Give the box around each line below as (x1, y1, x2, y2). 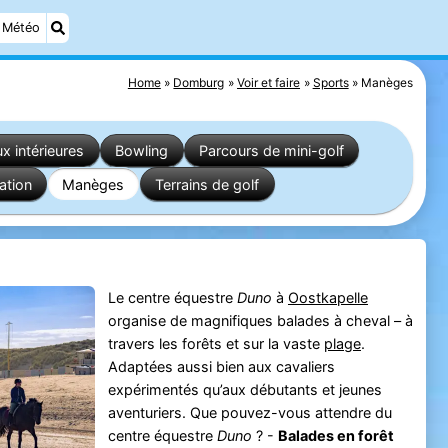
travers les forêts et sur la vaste (107, 335, 324, 353)
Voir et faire (237, 74, 301, 90)
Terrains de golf (155, 175, 260, 193)
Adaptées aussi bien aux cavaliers (107, 358, 335, 376)
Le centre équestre (107, 289, 237, 307)
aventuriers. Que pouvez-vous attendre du (107, 404, 392, 422)
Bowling (115, 141, 169, 159)
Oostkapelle (287, 289, 368, 307)
